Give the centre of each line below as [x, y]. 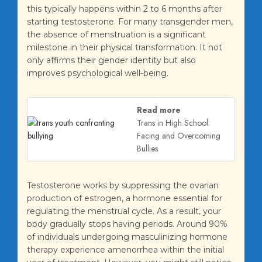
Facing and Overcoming [179, 136]
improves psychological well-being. [98, 73]
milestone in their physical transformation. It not [125, 48]
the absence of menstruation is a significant [116, 35]
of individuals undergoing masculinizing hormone [127, 237]
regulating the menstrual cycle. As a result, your [124, 211]
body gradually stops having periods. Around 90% [127, 224]
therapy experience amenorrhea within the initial [125, 250]
